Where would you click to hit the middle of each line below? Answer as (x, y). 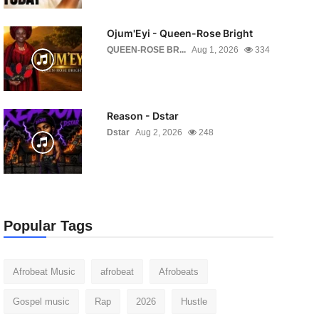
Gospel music (41, 302)
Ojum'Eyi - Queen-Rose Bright (179, 33)
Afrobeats (178, 272)
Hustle (194, 302)
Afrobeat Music (44, 272)
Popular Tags (48, 226)
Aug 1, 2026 (215, 50)
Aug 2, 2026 (158, 132)
